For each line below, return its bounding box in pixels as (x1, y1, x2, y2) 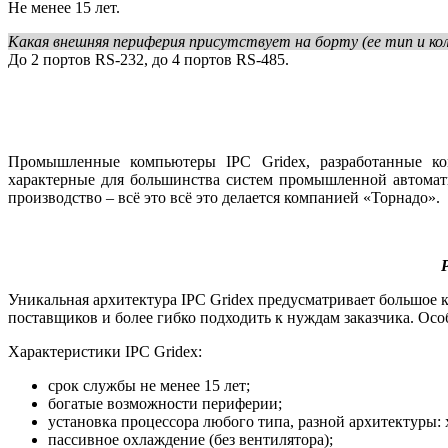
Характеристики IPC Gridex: (8, 343, 202, 361)
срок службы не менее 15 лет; (48, 377, 250, 395)
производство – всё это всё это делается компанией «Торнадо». (8, 189, 440, 207)
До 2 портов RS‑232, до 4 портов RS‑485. (8, 51, 289, 69)
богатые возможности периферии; (48, 395, 282, 413)
